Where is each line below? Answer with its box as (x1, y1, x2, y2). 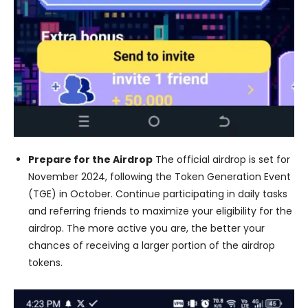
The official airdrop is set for (153, 153, 290, 167)
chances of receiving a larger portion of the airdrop (28, 239, 275, 253)
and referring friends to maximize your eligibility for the (28, 204, 292, 219)
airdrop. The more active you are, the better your (28, 221, 265, 236)
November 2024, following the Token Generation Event (28, 170, 291, 184)
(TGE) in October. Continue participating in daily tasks (28, 187, 287, 201)
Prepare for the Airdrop (28, 153, 153, 167)
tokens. (28, 256, 63, 270)
